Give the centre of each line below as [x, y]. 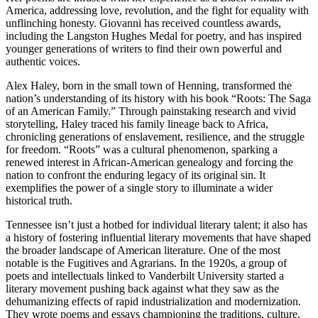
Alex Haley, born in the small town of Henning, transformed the [149, 86]
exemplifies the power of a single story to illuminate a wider [139, 188]
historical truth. [39, 201]
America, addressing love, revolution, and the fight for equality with [157, 11]
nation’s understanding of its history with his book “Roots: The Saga [158, 99]
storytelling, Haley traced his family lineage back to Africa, [137, 124]
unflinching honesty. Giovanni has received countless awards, [143, 23]
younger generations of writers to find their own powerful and [144, 49]
